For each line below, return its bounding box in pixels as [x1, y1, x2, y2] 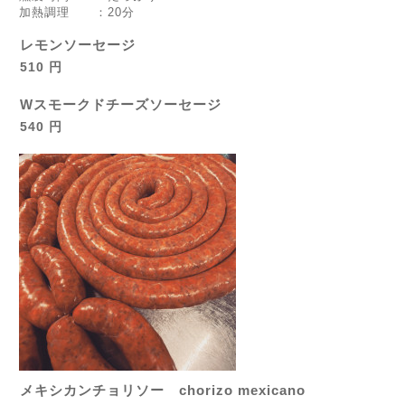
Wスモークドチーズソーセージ [20, 97, 221, 112]
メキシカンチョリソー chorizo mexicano [20, 382, 306, 398]
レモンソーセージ [20, 37, 136, 52]
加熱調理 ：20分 [19, 5, 135, 19]
